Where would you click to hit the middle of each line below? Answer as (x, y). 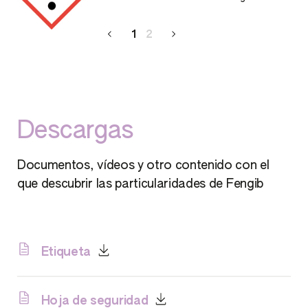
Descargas (76, 131)
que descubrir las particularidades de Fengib (140, 184)
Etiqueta (65, 252)
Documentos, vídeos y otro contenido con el (143, 165)
